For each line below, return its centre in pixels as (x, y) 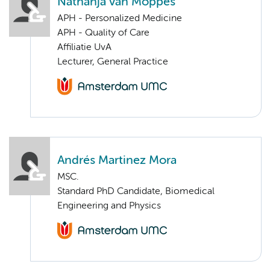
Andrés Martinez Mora (117, 161)
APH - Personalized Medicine (120, 18)
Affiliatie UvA (84, 47)
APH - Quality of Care (103, 33)
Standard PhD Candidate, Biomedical (136, 192)
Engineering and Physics (109, 206)
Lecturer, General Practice (113, 62)
